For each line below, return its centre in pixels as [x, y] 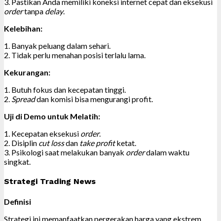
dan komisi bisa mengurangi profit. [94, 99]
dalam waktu [167, 152]
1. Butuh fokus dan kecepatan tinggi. [65, 90]
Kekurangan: [27, 73]
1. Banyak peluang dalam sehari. [57, 46]
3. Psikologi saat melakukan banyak [65, 152]
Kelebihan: [23, 29]
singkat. [17, 162]
